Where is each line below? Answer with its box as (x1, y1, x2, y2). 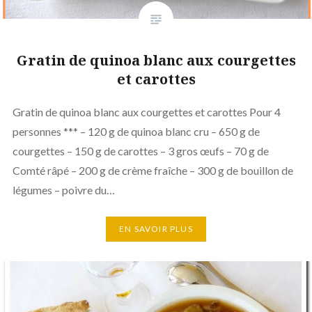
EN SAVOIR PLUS (119, 224, 193, 235)
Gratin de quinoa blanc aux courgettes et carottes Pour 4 (12, 104, 281, 118)
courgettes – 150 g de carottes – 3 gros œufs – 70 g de (12, 143, 269, 157)
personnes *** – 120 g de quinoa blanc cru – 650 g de (12, 124, 260, 138)
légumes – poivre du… (12, 182, 115, 196)
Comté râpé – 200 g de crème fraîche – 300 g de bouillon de (12, 163, 293, 177)
